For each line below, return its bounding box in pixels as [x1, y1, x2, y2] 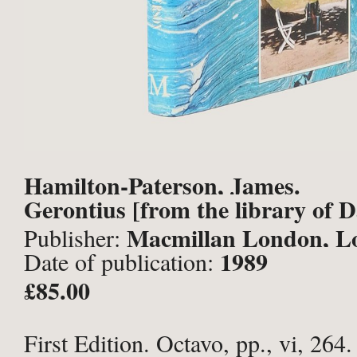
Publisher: [24, 222, 127, 253]
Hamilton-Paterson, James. [24, 167, 300, 202]
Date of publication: [24, 245, 220, 277]
